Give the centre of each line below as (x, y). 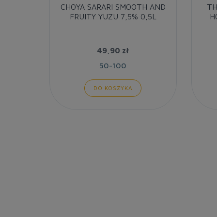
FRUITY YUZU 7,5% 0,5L (113, 16)
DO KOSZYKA (113, 88)
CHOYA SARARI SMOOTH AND (113, 7)
